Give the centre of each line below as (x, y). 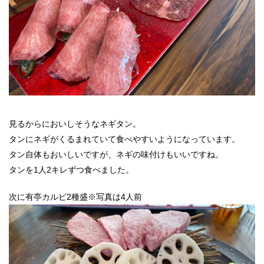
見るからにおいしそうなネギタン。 (75, 124)
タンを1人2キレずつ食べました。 (71, 170)
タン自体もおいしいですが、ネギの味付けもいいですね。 (116, 155)
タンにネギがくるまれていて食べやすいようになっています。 (124, 139)
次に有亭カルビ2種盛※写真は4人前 (75, 197)
